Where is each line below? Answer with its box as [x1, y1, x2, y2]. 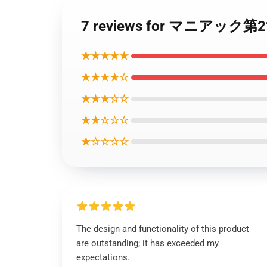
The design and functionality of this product [76, 223, 249, 234]
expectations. [76, 252, 130, 263]
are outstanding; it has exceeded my [76, 238, 219, 249]
